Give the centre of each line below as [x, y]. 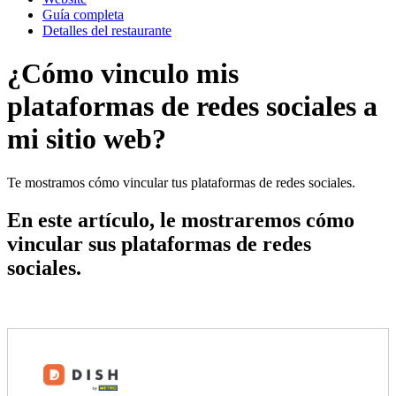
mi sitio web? [87, 139]
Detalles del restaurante [107, 30]
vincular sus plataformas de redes [159, 244]
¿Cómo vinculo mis [123, 74]
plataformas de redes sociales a [192, 107]
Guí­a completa [83, 15]
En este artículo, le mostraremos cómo [181, 220]
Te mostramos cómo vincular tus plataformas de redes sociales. [181, 182]
